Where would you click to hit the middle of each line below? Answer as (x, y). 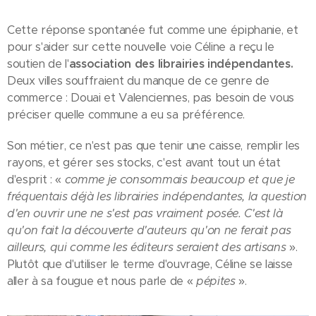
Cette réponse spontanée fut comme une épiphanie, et (153, 30)
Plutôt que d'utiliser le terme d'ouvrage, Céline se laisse (150, 264)
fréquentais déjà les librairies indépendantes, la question (157, 196)
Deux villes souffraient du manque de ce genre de (138, 81)
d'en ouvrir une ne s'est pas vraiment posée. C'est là (145, 213)
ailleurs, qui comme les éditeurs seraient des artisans (148, 247)
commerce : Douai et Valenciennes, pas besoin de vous (151, 98)
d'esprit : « (36, 180)
